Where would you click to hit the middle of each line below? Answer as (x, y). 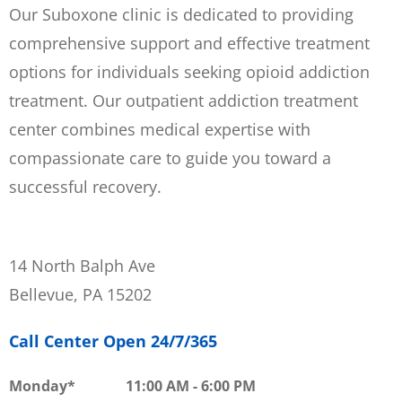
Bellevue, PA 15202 (80, 294)
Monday (38, 385)
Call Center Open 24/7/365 (113, 341)
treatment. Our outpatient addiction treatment (184, 100)
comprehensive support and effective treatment (189, 43)
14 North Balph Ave (82, 266)
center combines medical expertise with (160, 129)
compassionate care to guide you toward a (170, 158)
